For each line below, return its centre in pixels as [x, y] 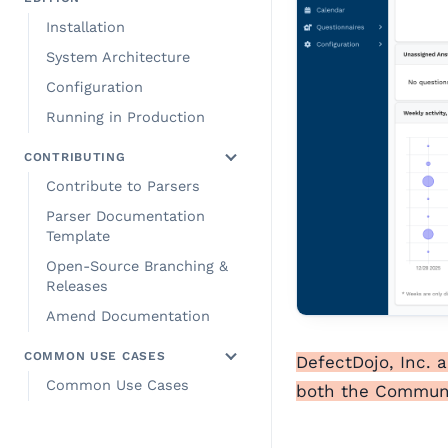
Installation [85, 27]
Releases [77, 286]
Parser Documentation [125, 216]
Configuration [94, 87]
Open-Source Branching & [137, 266]
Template [78, 236]
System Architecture [118, 57]
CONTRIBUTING [75, 157]
